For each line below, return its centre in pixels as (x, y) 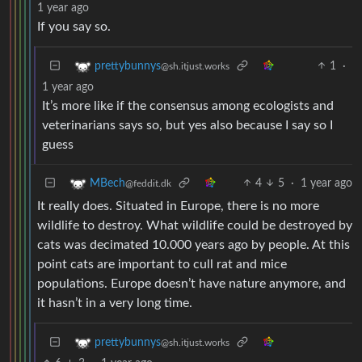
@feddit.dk (148, 183)
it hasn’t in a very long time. (115, 303)
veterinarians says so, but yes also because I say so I (187, 125)
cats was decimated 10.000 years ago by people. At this (194, 244)
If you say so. (74, 26)
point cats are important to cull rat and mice (162, 264)
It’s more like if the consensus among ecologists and (188, 105)
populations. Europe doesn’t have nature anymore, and (192, 283)
